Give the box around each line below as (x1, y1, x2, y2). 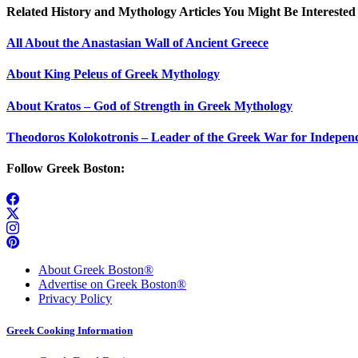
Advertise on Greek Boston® (38, 277, 186, 292)
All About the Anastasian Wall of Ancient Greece (6, 36, 268, 50)
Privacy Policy (38, 292, 112, 306)
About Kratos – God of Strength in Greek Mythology (6, 98, 292, 113)
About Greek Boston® (38, 263, 153, 277)
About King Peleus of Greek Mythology (6, 67, 220, 82)
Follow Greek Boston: (6, 161, 125, 176)
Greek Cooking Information (6, 324, 133, 336)
